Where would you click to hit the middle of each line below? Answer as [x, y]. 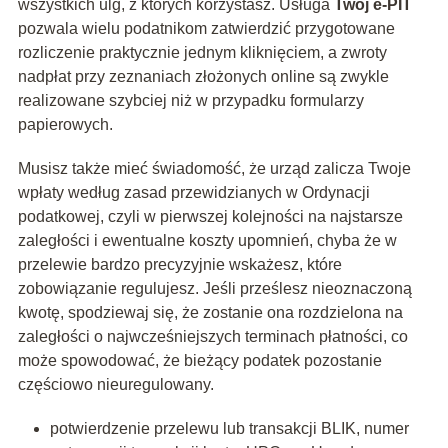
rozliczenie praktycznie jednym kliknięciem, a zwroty [202, 53]
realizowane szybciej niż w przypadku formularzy [190, 101]
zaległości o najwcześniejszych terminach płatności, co [212, 337]
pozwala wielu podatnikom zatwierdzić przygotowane [206, 29]
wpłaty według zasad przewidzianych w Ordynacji [193, 193]
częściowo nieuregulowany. [115, 385]
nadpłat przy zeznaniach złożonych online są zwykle [203, 77]
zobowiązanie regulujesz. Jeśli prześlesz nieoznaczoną [214, 289]
